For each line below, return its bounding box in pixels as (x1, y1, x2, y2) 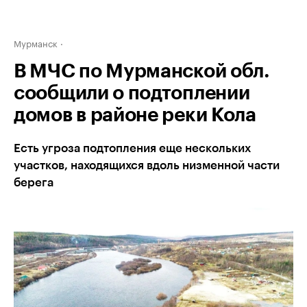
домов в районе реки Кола (14, 106, 256, 125)
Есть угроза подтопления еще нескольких (14, 143, 251, 154)
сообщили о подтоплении (14, 84, 250, 103)
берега (14, 177, 53, 188)
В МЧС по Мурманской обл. (14, 62, 270, 81)
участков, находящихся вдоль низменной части (14, 160, 280, 171)
